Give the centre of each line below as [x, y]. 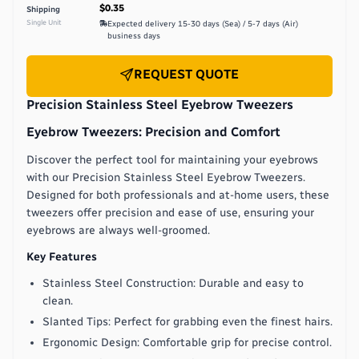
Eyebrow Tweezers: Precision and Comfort [153, 131]
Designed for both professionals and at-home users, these [178, 195]
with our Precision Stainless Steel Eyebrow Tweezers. [166, 177]
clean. [58, 301]
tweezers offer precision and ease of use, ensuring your [170, 212]
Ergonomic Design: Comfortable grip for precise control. [187, 342]
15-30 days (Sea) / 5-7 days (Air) [238, 24]
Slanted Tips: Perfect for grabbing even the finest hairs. [188, 321]
